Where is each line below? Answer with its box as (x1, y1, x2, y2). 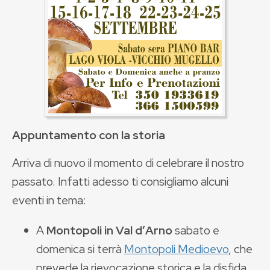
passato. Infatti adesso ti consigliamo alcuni (12, 173, 228, 189)
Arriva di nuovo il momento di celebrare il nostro (12, 154, 244, 171)
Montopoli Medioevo (124, 240, 228, 257)
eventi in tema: (12, 192, 86, 208)
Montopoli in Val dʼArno (46, 222, 172, 238)
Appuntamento (12, 127, 96, 143)
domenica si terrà (36, 240, 124, 257)
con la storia (96, 127, 165, 143)
